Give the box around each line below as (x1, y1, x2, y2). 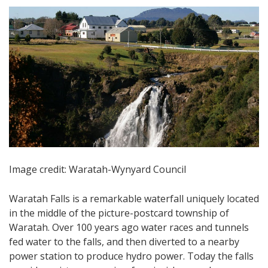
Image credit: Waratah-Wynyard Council (9, 162, 186, 176)
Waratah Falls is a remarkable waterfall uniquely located (9, 191, 259, 205)
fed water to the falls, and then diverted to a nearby (9, 234, 239, 248)
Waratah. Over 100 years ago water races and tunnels (9, 220, 249, 234)
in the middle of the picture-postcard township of (9, 206, 229, 220)
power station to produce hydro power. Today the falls (9, 249, 254, 263)
